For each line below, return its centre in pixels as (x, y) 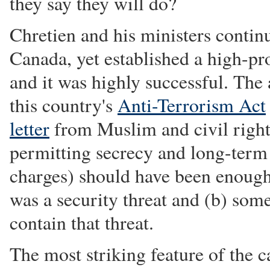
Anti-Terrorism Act (192, 105)
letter (30, 128)
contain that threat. (82, 222)
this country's (64, 105)
